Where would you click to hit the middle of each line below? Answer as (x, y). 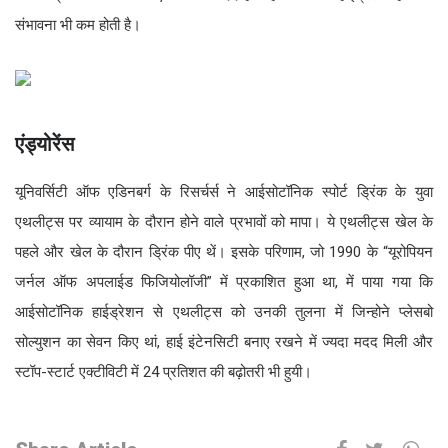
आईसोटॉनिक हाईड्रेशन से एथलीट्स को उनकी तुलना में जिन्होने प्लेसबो (224, 311)
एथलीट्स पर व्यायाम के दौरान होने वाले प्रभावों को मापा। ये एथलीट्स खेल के (224, 221)
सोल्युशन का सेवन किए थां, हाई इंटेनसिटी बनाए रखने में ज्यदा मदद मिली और (224, 341)
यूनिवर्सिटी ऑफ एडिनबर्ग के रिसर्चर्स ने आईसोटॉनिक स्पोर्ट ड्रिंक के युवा (224, 191)
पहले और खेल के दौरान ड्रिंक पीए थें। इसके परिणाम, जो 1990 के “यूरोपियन (224, 251)
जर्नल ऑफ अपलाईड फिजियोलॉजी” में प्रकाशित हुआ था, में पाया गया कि (224, 281)
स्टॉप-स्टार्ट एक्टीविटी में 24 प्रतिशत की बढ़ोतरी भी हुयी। (163, 371)
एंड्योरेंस (44, 143)
